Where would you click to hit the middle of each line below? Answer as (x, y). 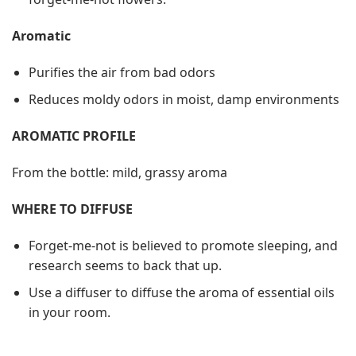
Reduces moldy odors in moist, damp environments (184, 100)
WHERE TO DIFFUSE (72, 209)
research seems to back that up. (125, 265)
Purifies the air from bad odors (122, 72)
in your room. (69, 313)
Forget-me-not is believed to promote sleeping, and (183, 245)
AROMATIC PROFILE (74, 136)
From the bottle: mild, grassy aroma (120, 172)
